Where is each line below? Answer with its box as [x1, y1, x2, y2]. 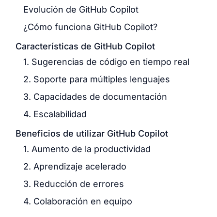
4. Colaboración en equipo [23, 196, 132, 206]
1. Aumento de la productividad [23, 144, 151, 154]
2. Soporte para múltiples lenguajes [23, 74, 170, 84]
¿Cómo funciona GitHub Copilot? [23, 22, 157, 32]
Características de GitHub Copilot [15, 41, 155, 51]
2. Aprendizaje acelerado [23, 161, 126, 171]
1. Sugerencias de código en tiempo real [23, 57, 189, 67]
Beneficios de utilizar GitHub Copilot [15, 128, 168, 139]
